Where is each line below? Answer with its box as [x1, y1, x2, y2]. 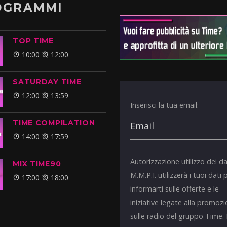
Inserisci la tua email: [130, 100, 199, 110]
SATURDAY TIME [13, 77, 82, 87]
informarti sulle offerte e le [130, 184, 219, 194]
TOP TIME [13, 36, 54, 46]
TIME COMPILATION [13, 118, 95, 128]
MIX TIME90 [13, 159, 61, 169]
